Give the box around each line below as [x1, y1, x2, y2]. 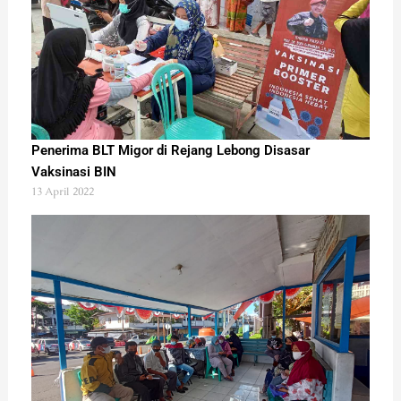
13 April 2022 [30, 184, 94, 200]
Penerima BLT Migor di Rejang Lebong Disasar [30, 142, 310, 159]
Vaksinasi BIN [30, 164, 116, 181]
